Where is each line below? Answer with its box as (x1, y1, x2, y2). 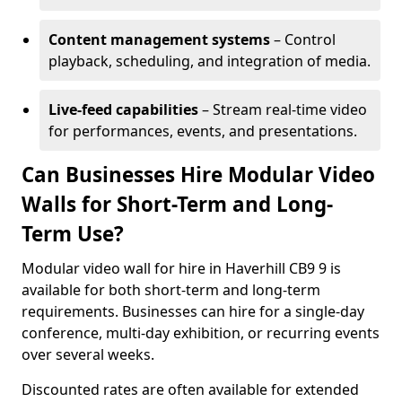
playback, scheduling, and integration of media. (48, 51, 371, 71)
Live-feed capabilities (48, 100, 198, 119)
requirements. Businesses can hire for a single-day (22, 301, 364, 321)
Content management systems (48, 30, 270, 49)
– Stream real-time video (198, 100, 367, 119)
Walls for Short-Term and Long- (22, 190, 333, 218)
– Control (270, 30, 336, 49)
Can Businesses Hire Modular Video (22, 161, 375, 188)
